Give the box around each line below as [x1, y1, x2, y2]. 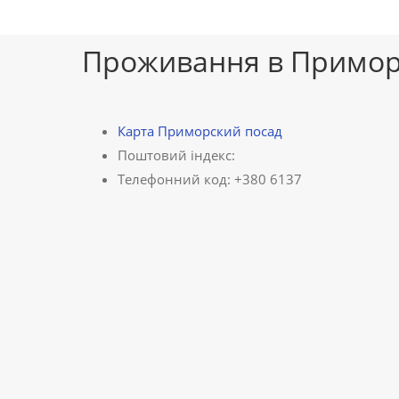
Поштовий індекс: [118, 146, 235, 164]
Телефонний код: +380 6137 [118, 170, 302, 188]
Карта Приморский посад [118, 122, 282, 140]
